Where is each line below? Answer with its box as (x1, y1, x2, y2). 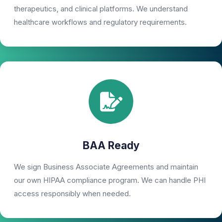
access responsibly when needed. (14, 189, 131, 198)
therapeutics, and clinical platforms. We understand (14, 4, 188, 13)
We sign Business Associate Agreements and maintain (14, 162, 198, 171)
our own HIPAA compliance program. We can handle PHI (14, 175, 206, 185)
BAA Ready (82, 139, 140, 152)
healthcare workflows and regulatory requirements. (14, 17, 187, 27)
